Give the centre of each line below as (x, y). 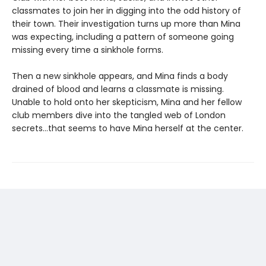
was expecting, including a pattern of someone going (123, 37)
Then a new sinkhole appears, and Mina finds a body (120, 76)
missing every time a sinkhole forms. (88, 50)
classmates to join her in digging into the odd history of (126, 11)
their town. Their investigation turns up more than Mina (126, 24)
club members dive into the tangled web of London (119, 115)
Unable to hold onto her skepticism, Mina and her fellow (127, 102)
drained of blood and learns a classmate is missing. (118, 89)
